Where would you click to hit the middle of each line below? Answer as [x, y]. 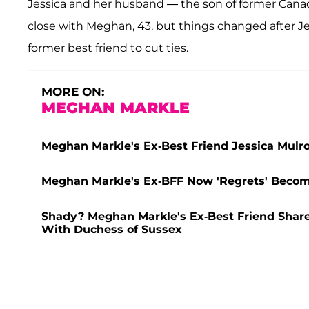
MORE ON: [73, 92]
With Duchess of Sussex [112, 230]
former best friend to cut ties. [108, 48]
